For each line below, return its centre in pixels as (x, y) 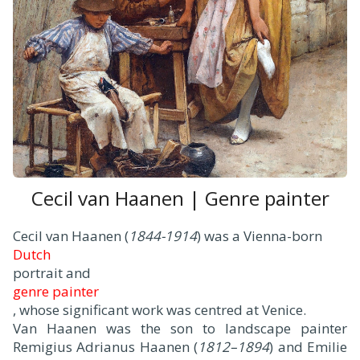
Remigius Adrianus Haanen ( (105, 347)
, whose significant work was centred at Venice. (160, 310)
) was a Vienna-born (260, 236)
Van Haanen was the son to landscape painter (180, 329)
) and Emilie (308, 347)
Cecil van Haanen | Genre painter (180, 198)
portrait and (52, 273)
